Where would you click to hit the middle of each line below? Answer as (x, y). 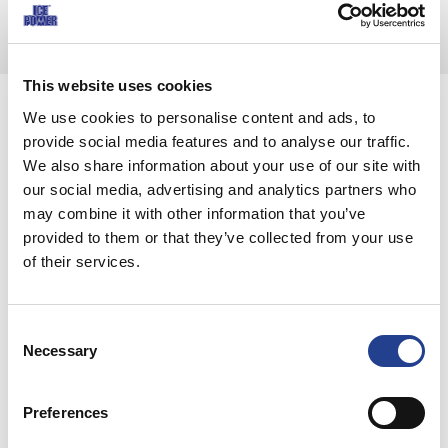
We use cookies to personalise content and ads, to (199, 117)
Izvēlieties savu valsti (175, 275)
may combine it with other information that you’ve (194, 213)
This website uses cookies (118, 85)
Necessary (60, 350)
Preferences (66, 412)
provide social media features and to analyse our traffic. (217, 141)
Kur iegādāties (224, 132)
